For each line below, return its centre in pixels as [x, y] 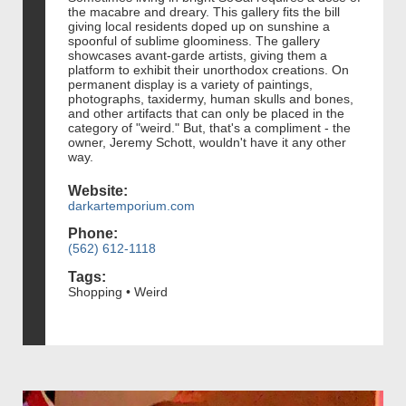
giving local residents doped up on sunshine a [199, 26]
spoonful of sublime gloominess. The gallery [194, 40]
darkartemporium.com [131, 205]
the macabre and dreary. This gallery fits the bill [204, 11]
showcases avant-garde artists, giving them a [198, 55]
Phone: [93, 234]
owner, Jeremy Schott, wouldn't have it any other [207, 142]
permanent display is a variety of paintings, [190, 84]
